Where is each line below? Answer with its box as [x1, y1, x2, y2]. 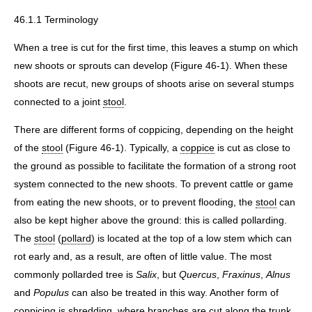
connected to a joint [14, 96, 103, 108]
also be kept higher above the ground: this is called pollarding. [14, 214, 287, 226]
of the [14, 142, 42, 154]
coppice [180, 142, 214, 154]
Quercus [179, 269, 217, 281]
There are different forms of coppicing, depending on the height [14, 124, 293, 136]
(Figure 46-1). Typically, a [63, 142, 180, 154]
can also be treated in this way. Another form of [69, 287, 279, 299]
